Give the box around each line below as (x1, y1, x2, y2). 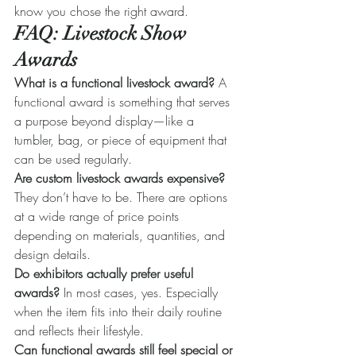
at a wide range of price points (14, 207, 183, 226)
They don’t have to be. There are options (14, 188, 231, 207)
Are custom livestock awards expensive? (14, 169, 229, 188)
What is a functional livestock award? (14, 74, 219, 92)
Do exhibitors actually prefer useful (14, 265, 197, 283)
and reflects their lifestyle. (14, 322, 144, 340)
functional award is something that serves (14, 93, 234, 111)
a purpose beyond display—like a (14, 112, 198, 130)
